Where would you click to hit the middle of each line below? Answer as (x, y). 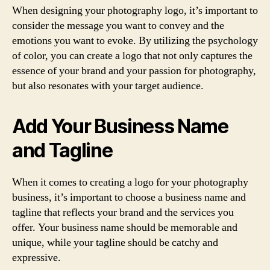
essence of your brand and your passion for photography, (134, 71)
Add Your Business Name (120, 126)
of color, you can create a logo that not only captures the (132, 55)
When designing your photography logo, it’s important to (135, 10)
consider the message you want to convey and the (118, 25)
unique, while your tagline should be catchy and (115, 242)
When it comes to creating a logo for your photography (130, 182)
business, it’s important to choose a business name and (129, 197)
